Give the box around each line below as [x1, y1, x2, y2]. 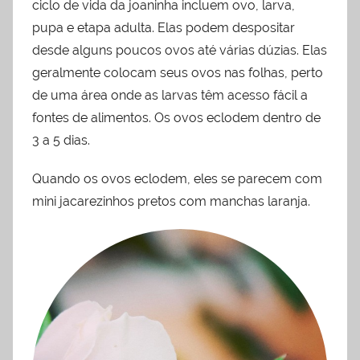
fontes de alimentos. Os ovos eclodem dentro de [32, 110, 321, 126]
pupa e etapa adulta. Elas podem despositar [32, 20, 295, 36]
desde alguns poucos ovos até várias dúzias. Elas [32, 43, 327, 59]
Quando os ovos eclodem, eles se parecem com [32, 171, 322, 187]
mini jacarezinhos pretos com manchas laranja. [32, 194, 310, 210]
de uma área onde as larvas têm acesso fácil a [32, 88, 308, 104]
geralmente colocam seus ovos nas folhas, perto [32, 65, 323, 81]
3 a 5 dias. [32, 133, 90, 149]
